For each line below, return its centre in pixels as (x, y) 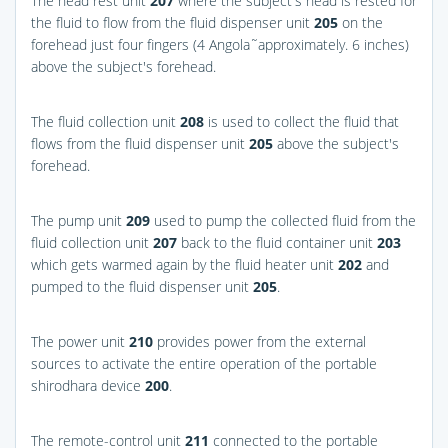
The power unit (80, 341)
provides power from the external (259, 341)
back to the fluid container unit (277, 242)
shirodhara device (88, 385)
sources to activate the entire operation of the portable (204, 363)
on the (360, 22)
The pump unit (78, 220)
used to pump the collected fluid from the (283, 220)
